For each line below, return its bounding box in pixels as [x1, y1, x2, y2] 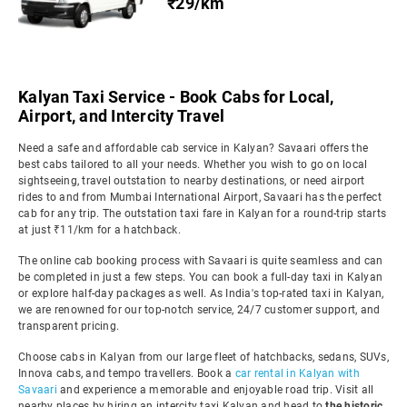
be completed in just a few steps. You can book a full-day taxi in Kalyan [18, 271, 382, 283]
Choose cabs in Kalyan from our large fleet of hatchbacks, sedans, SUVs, [18, 351, 389, 363]
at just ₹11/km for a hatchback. [18, 223, 181, 236]
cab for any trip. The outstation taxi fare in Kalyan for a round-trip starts [18, 207, 386, 220]
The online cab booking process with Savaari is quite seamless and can [18, 254, 383, 267]
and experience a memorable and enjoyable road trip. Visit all [56, 383, 374, 396]
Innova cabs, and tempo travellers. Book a [18, 367, 235, 380]
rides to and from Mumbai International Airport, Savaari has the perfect [18, 191, 382, 203]
